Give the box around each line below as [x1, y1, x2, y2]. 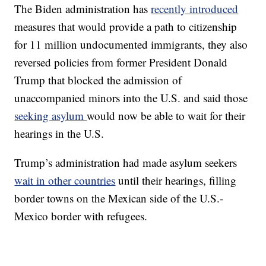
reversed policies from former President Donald [14, 54, 228, 69]
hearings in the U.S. [14, 125, 104, 141]
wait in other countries [14, 172, 116, 188]
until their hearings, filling [115, 172, 237, 188]
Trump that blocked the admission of [14, 72, 182, 87]
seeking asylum [14, 107, 87, 123]
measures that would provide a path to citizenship [14, 18, 237, 34]
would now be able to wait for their [87, 107, 246, 123]
